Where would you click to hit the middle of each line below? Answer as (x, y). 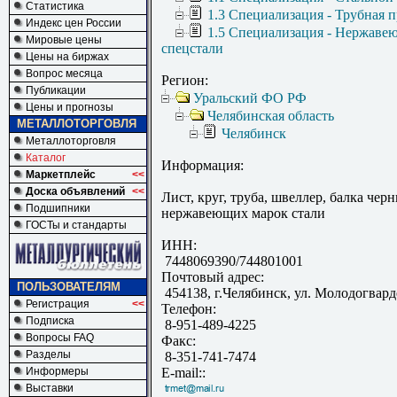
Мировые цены (64, 40)
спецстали (192, 49)
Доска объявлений (75, 191)
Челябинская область (271, 116)
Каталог (46, 158)
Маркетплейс (61, 175)
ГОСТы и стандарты (76, 225)
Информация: (202, 166)
